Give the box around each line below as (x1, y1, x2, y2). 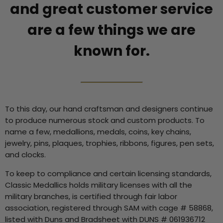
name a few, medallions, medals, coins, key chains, (5, 126, 191, 137)
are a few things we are (27, 20, 196, 40)
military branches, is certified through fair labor (5, 191, 177, 202)
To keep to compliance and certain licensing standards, (5, 168, 212, 179)
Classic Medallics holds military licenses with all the (5, 180, 192, 191)
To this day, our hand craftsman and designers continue (5, 104, 213, 114)
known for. (73, 41, 150, 61)
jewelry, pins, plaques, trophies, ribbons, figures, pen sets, (5, 138, 214, 149)
